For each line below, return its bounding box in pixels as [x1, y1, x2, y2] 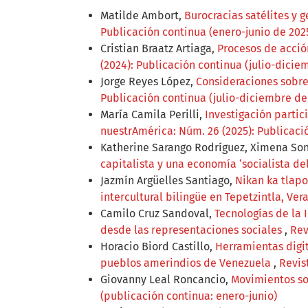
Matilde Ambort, [100, 9, 184, 23]
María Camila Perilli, [100, 108, 205, 122]
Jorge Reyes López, [100, 75, 196, 89]
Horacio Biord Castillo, [100, 240, 215, 254]
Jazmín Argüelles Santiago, [100, 174, 235, 188]
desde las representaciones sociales [100, 223, 285, 237]
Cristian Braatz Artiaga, [100, 42, 217, 56]
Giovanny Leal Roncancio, [100, 273, 231, 287]
